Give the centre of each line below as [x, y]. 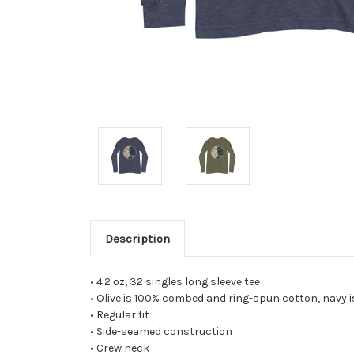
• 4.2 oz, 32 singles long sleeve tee [175, 281]
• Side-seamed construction [161, 331]
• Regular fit [120, 314]
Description [137, 238]
